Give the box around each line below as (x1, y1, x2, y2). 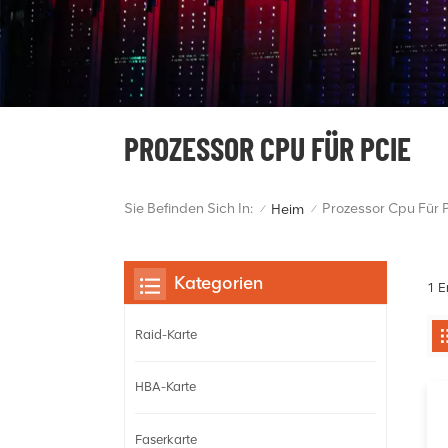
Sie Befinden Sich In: (124, 200, 253, 218)
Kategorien (174, 271, 263, 293)
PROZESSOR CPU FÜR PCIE (124, 128, 411, 167)
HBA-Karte (135, 379, 196, 395)
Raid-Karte (135, 327, 197, 343)
